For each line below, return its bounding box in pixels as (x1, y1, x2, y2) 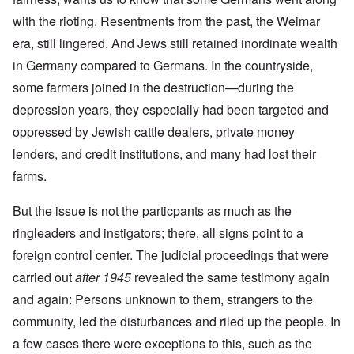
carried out (13, 268, 75, 287)
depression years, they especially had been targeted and (13, 100, 329, 119)
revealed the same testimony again (131, 268, 330, 287)
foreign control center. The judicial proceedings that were (13, 246, 329, 265)
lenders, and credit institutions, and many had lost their (13, 145, 316, 164)
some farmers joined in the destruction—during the (13, 78, 294, 97)
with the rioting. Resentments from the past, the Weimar (13, 12, 320, 31)
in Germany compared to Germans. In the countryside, (13, 56, 313, 75)
